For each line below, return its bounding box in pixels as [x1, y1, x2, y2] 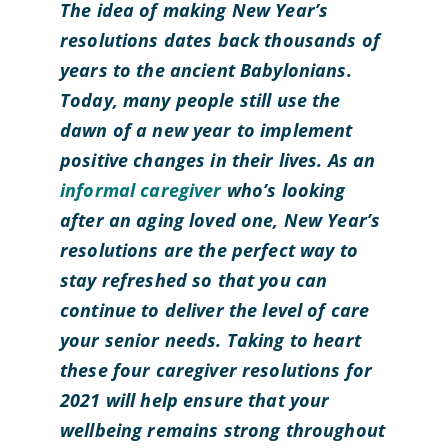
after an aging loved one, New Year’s [59, 208, 381, 232]
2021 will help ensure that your [59, 388, 330, 412]
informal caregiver [59, 178, 222, 202]
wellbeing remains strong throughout [59, 418, 386, 442]
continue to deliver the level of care [59, 298, 370, 322]
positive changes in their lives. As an [59, 148, 376, 172]
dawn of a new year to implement [59, 118, 353, 142]
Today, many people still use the [59, 88, 341, 112]
